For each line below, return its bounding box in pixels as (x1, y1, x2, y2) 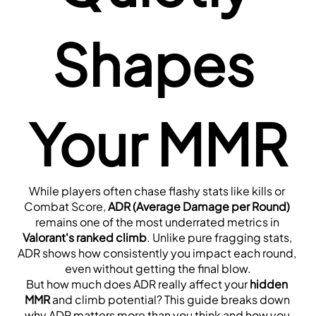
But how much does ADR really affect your (26, 276, 250, 291)
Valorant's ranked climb (22, 229, 147, 245)
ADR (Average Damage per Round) (108, 198, 290, 214)
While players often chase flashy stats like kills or (29, 183, 285, 198)
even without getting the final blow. (65, 260, 251, 276)
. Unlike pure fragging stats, (146, 229, 292, 245)
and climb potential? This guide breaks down (49, 291, 290, 307)
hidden (250, 276, 288, 291)
